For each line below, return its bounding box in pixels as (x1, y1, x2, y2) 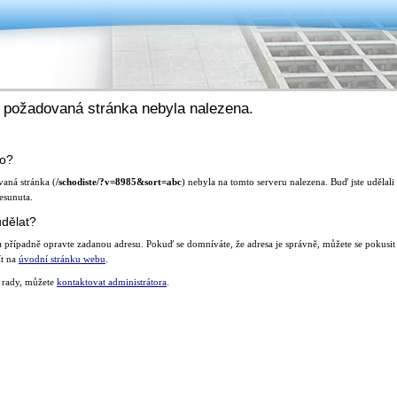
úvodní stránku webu (19, 253, 105, 264)
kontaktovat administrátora (57, 276, 167, 287)
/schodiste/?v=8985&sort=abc (56, 175, 182, 187)
